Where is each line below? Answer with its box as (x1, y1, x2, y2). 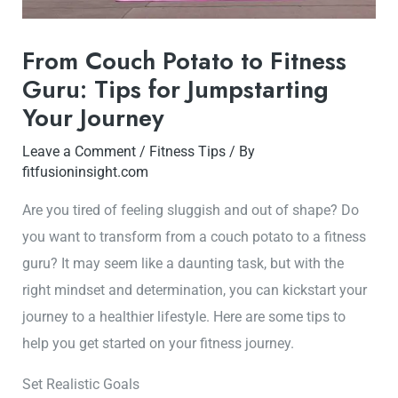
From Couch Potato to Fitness (22, 44, 347, 79)
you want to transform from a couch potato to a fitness (22, 227, 367, 245)
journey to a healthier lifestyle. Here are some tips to (22, 307, 346, 325)
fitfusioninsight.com (22, 163, 149, 181)
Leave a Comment (22, 143, 137, 161)
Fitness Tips (149, 143, 227, 161)
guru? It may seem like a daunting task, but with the (22, 254, 345, 272)
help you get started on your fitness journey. (22, 334, 295, 352)
